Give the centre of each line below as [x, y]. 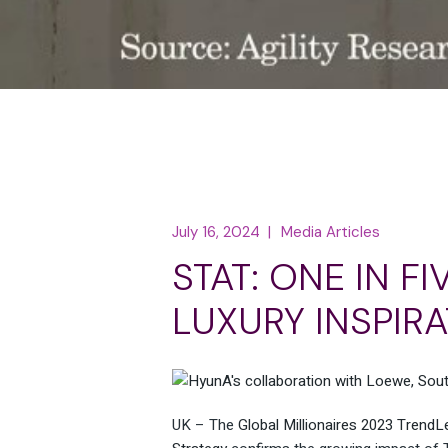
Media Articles [330, 232]
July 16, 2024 [216, 232]
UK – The [205, 425]
